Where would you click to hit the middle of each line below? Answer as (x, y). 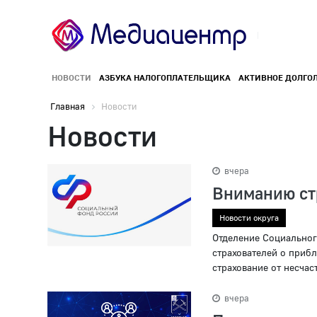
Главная (68, 106)
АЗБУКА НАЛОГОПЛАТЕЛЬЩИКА (165, 78)
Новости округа (249, 218)
